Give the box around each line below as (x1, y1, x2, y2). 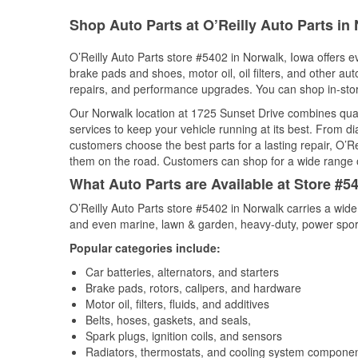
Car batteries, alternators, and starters (86, 264, 279, 280)
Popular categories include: (70, 240, 221, 256)
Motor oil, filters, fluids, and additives (86, 296, 269, 312)
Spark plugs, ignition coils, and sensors (86, 328, 282, 344)
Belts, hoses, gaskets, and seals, (86, 312, 251, 328)
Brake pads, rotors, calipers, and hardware (86, 280, 301, 296)
